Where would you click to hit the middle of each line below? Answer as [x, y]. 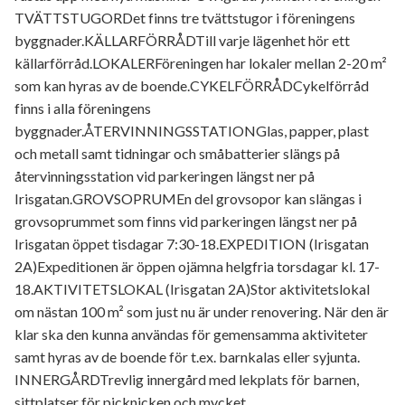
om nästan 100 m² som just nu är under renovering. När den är [202, 311]
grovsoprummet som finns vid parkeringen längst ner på [186, 221]
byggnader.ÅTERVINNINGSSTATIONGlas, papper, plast [192, 131]
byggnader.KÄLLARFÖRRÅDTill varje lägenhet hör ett [182, 40]
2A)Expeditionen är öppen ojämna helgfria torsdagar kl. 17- [197, 266]
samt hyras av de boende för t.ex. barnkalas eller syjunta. [187, 357]
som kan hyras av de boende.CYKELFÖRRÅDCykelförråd [192, 85]
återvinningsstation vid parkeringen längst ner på [165, 176]
